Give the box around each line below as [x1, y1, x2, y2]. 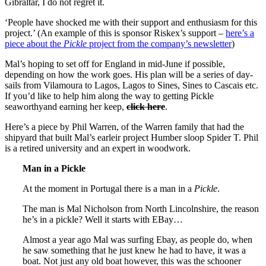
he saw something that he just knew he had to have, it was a [23, 245, 246, 255]
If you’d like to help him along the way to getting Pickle [5, 90, 214, 101]
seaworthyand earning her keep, [5, 101, 126, 112]
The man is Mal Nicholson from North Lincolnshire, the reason [23, 203, 259, 214]
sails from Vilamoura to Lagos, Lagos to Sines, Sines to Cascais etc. [5, 80, 258, 90]
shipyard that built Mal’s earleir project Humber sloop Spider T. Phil [5, 132, 258, 142]
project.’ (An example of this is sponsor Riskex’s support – [5, 27, 226, 38]
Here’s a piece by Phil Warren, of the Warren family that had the [5, 121, 244, 132]
